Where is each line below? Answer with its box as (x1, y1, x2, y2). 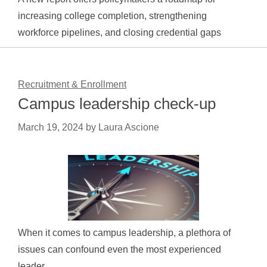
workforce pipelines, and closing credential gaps (18, 27, 229, 38)
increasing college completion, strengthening (18, 11, 207, 21)
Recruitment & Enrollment (18, 79, 126, 89)
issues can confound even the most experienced (18, 244, 221, 254)
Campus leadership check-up (18, 95, 216, 113)
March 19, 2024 (18, 122, 83, 132)
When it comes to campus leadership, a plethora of (18, 228, 231, 238)
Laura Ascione (98, 122, 159, 132)
